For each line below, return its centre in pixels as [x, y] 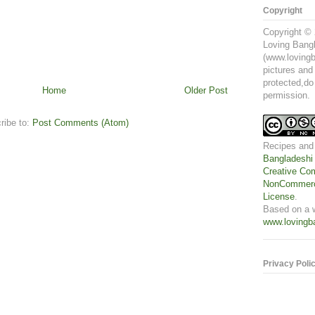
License [279, 196]
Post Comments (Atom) [81, 122]
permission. [287, 95]
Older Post [206, 90]
